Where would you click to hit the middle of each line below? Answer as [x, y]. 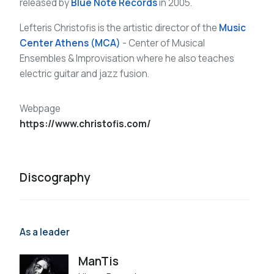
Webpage [40, 109]
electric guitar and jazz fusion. [84, 74]
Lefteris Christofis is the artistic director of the [119, 28]
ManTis [98, 261]
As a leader [45, 232]
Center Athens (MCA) [70, 43]
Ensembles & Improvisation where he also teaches [127, 59]
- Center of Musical [163, 43]
